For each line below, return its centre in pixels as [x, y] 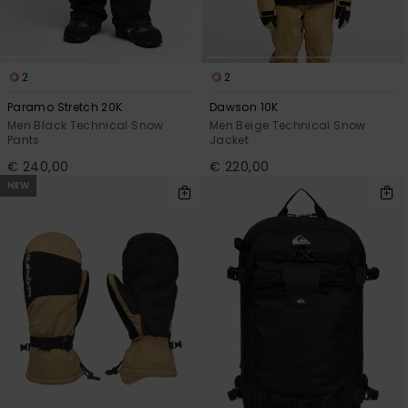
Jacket [229, 140]
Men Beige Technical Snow [288, 126]
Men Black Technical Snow [86, 126]
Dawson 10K [244, 107]
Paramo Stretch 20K [65, 107]
